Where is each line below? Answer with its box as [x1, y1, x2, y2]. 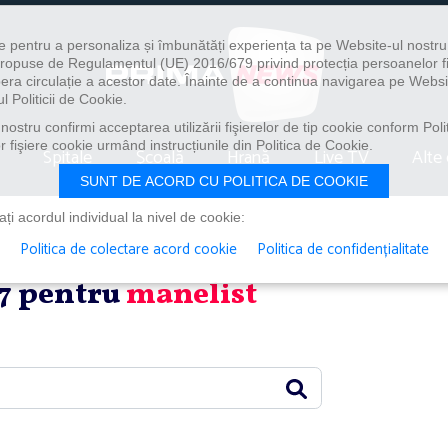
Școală [135, 142, 184, 173]
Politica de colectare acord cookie [19, 237, 237, 262]
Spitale [43, 142, 93, 173]
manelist [126, 273, 257, 316]
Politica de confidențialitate [256, 237, 429, 262]
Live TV [313, 142, 369, 173]
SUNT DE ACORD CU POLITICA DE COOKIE [80, 173, 368, 189]
